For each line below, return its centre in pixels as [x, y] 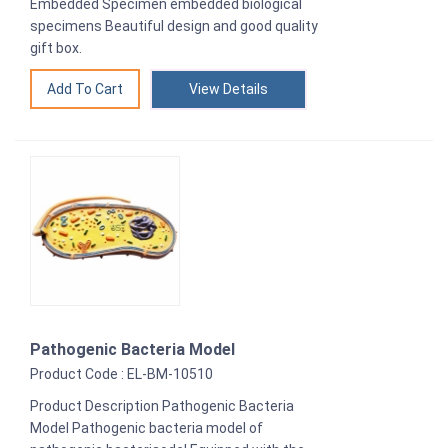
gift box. [56, 47]
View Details [228, 88]
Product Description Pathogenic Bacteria [162, 405]
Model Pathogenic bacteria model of [146, 427]
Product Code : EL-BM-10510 [121, 373]
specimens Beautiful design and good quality [174, 25]
